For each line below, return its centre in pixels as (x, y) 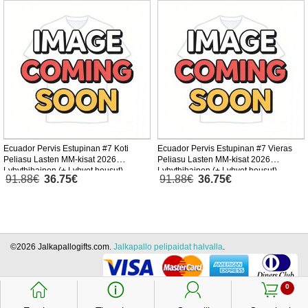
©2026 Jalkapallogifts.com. (62, 247)
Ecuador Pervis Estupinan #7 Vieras (225, 149)
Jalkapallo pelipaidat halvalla (168, 247)
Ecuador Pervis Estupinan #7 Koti (66, 149)
